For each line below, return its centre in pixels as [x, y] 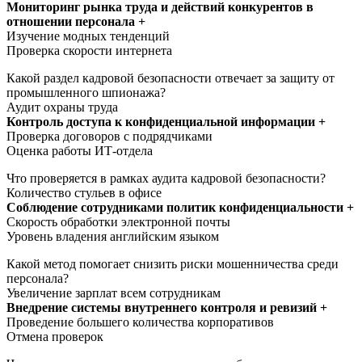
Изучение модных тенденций [88, 36]
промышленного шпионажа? [86, 92]
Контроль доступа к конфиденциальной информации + [166, 121]
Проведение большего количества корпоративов [140, 322]
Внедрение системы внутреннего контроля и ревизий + [167, 307]
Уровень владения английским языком [113, 236]
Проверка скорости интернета [89, 50]
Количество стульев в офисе [84, 192]
